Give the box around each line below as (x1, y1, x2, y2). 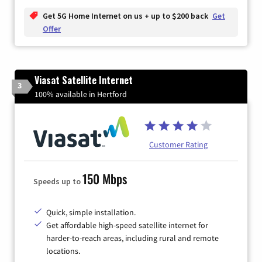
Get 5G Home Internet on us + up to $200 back (43, 10, 210, 21)
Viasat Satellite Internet (35, 73, 133, 87)
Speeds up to (33, 175, 82, 187)
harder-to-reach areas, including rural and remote (46, 232, 219, 243)
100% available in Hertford (35, 88, 127, 99)
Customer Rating (149, 139, 208, 150)
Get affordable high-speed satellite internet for (46, 219, 208, 230)
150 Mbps (82, 169, 127, 188)
